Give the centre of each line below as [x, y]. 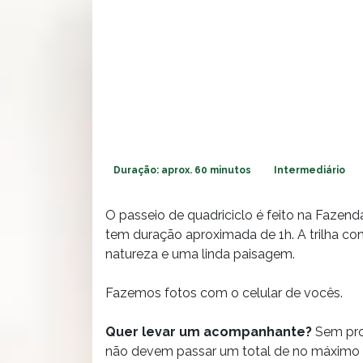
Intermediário [310, 170]
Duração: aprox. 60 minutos [182, 170]
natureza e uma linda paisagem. [200, 254]
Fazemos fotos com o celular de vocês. [224, 293]
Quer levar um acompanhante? [209, 331]
